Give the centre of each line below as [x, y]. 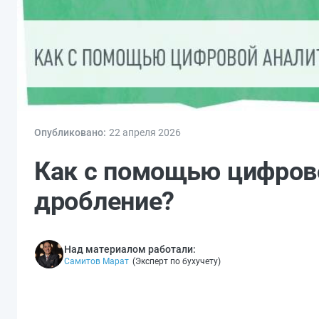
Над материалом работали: [130, 250]
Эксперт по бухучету [177, 262]
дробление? [104, 202]
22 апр [124, 133]
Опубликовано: [70, 133]
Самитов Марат [96, 262]
